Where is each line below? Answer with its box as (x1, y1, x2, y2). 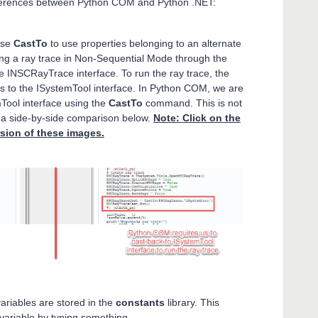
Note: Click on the (153, 112, 241, 124)
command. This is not (143, 97, 242, 109)
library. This (165, 296, 219, 308)
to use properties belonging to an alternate (48, 38, 241, 49)
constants (116, 296, 165, 308)
